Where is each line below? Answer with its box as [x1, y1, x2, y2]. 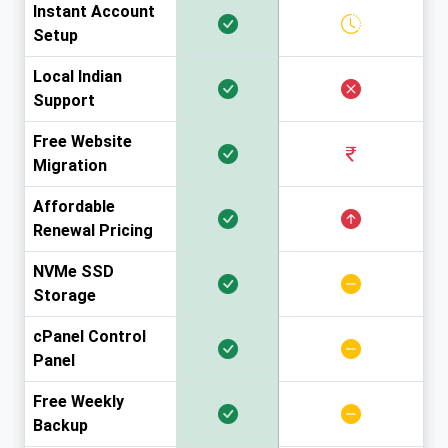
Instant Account [33, 2, 155, 22]
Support [33, 91, 95, 111]
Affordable [33, 197, 115, 217]
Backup [33, 416, 88, 436]
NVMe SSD [33, 262, 114, 282]
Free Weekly [33, 392, 124, 412]
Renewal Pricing [33, 221, 153, 241]
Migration [33, 156, 107, 176]
